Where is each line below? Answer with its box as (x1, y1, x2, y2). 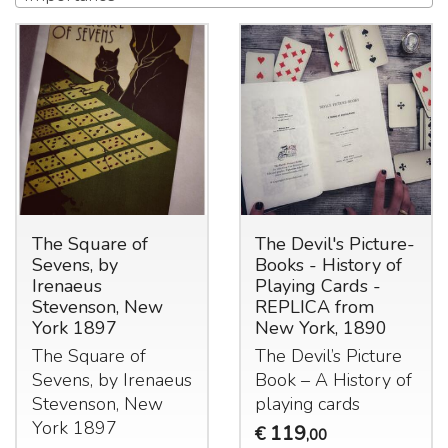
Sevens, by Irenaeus (31, 368, 192, 393)
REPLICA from (255, 295, 375, 320)
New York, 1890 (255, 316, 388, 341)
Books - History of (255, 253, 403, 278)
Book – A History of (255, 368, 413, 393)
